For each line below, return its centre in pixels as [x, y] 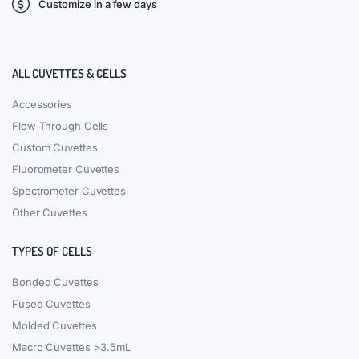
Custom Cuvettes [55, 148]
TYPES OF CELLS [52, 252]
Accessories [42, 105]
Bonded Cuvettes [55, 282]
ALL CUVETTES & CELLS [69, 74]
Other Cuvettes [50, 213]
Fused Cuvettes [51, 304]
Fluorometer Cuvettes [66, 169]
